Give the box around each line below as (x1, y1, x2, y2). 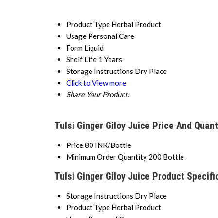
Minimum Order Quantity (66, 152, 147, 162)
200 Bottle (148, 152, 184, 162)
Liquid (84, 43, 104, 53)
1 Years (98, 55, 122, 64)
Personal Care (88, 32, 134, 41)
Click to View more (66, 78, 126, 88)
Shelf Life (66, 55, 97, 64)
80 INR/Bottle (84, 141, 131, 150)
